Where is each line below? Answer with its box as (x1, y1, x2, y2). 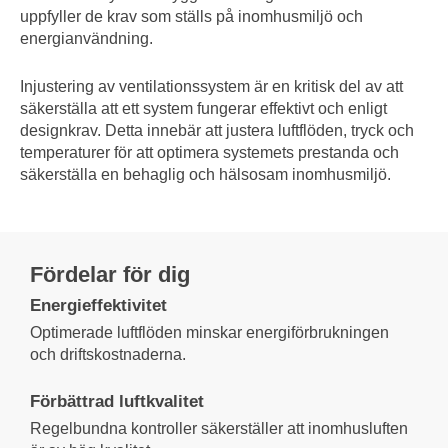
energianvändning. (20, 29, 153, 47)
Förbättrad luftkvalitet (30, 392, 204, 412)
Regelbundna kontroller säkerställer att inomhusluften (30, 420, 408, 438)
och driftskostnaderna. (30, 346, 186, 364)
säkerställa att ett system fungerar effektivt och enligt (20, 99, 387, 117)
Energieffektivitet (30, 295, 167, 315)
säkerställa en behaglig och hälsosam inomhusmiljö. (20, 165, 391, 183)
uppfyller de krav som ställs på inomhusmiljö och (20, 7, 363, 25)
